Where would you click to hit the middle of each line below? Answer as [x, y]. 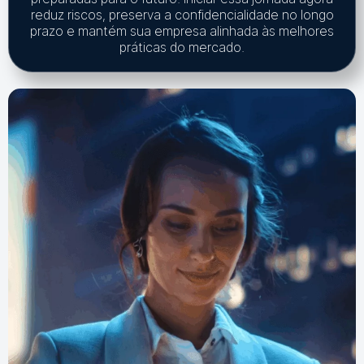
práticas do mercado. [182, 47]
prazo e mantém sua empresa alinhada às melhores [182, 31]
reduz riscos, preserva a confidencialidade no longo [182, 15]
